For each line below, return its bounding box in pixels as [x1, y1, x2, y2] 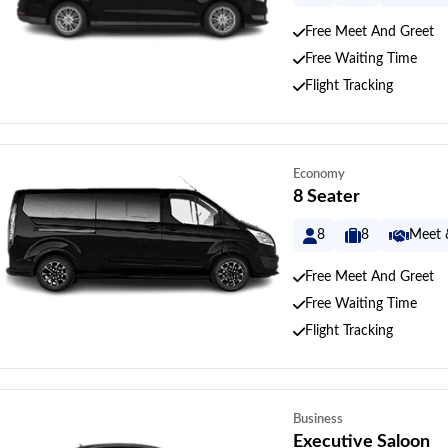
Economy [293, 168, 345, 181]
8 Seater [293, 188, 360, 206]
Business [293, 413, 343, 426]
